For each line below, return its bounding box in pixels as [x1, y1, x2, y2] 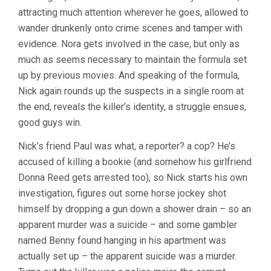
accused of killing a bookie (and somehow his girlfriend [18, 156, 252, 168]
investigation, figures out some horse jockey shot [18, 188, 226, 199]
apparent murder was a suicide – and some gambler [18, 219, 237, 230]
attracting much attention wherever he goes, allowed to [18, 7, 249, 18]
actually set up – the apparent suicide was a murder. [18, 250, 237, 262]
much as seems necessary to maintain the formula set [18, 54, 247, 65]
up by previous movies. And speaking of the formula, [18, 70, 240, 81]
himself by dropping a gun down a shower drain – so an [18, 203, 251, 215]
